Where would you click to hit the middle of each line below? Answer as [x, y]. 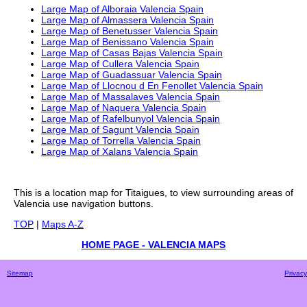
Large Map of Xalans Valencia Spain [120, 152]
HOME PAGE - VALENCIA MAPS [153, 245]
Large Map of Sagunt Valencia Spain [120, 130]
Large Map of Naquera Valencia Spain [124, 108]
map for [107, 193]
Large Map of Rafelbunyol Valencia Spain [131, 119]
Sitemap [20, 273]
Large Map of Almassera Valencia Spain [127, 20]
